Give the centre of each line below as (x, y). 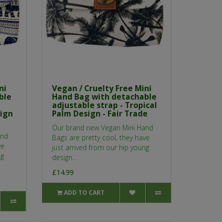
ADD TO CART (84, 193)
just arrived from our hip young (100, 148)
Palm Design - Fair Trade (100, 114)
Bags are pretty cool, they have (101, 138)
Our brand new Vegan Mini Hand (102, 128)
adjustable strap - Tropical (104, 105)
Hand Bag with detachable (104, 97)
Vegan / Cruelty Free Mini (102, 88)
